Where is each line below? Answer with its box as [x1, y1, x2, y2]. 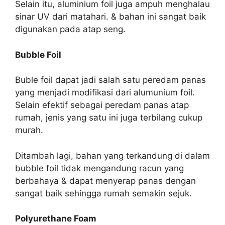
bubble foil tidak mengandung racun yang [15, 163, 184, 173]
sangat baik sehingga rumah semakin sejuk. [15, 188, 192, 198]
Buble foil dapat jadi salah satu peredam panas [15, 75, 206, 85]
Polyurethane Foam [15, 213, 96, 224]
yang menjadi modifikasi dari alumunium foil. [15, 87, 195, 98]
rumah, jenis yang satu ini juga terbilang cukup [15, 113, 202, 123]
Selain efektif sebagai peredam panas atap [15, 100, 189, 110]
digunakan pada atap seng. [15, 24, 126, 35]
